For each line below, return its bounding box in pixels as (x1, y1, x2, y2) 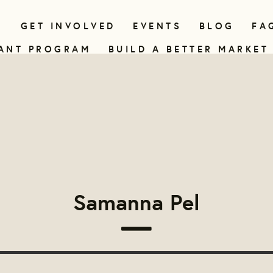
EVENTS (133, 19, 182, 32)
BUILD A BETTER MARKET (108, 43, 269, 55)
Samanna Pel (73, 187, 200, 216)
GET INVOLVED (20, 19, 116, 32)
